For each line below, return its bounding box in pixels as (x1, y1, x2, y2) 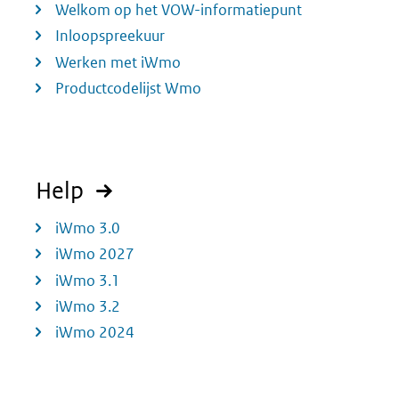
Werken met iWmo (55, 52, 181, 72)
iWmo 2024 (55, 322, 134, 343)
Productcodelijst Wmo (55, 77, 201, 98)
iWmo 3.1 (55, 270, 120, 290)
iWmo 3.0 (55, 217, 120, 238)
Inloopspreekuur (55, 26, 165, 46)
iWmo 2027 (55, 244, 134, 265)
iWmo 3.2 (55, 296, 120, 316)
